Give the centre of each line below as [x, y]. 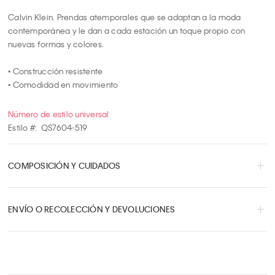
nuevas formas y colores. [56, 44]
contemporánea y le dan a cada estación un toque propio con [127, 30]
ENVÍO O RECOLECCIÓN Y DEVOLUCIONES [92, 209]
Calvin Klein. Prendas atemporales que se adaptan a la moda [125, 17]
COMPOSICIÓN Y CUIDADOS [64, 165]
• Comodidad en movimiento [63, 84]
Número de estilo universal [59, 114]
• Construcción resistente [56, 71]
